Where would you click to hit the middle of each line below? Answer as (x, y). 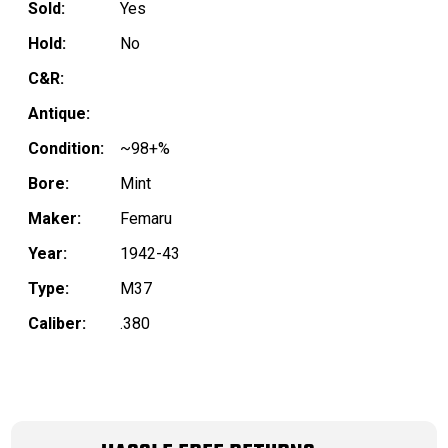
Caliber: (57, 324)
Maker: (54, 219)
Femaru (146, 219)
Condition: (66, 149)
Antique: (59, 114)
